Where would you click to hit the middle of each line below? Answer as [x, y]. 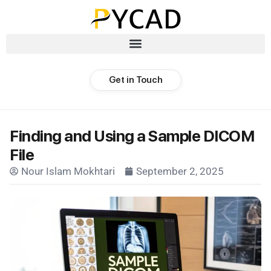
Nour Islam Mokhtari [68, 171]
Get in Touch [135, 80]
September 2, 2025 [180, 171]
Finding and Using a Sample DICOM [132, 135]
